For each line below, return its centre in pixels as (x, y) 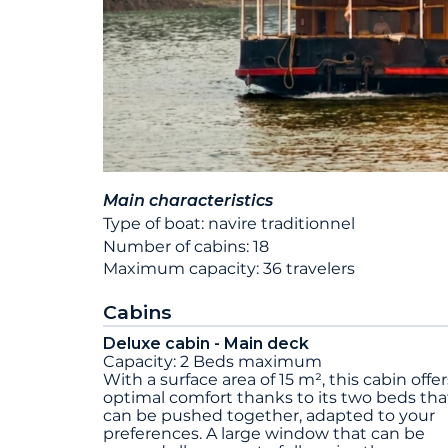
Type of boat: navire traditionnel (229, 223)
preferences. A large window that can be (264, 434)
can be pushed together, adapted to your (269, 416)
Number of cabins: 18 (186, 246)
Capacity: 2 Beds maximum (212, 362)
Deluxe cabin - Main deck (206, 344)
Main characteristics (188, 201)
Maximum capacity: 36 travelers (229, 269)
